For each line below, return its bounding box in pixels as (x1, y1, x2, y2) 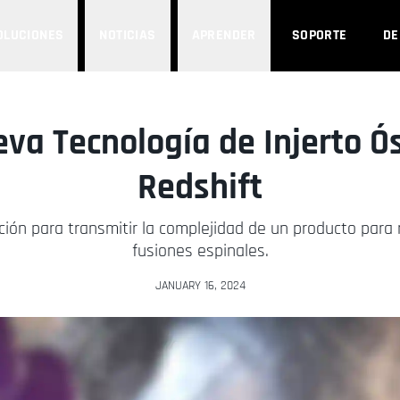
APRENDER (191, 26, 256, 45)
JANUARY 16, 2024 (154, 278, 246, 294)
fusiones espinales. (131, 239, 269, 262)
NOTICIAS (99, 26, 156, 45)
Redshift (137, 165, 262, 211)
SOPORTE (291, 26, 347, 45)
